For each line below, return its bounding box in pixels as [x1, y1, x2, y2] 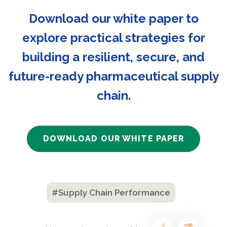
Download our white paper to [28, 11, 199, 26]
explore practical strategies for [22, 30, 205, 45]
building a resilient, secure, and [22, 50, 205, 64]
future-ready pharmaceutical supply [8, 69, 219, 84]
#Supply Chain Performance [52, 187, 170, 198]
